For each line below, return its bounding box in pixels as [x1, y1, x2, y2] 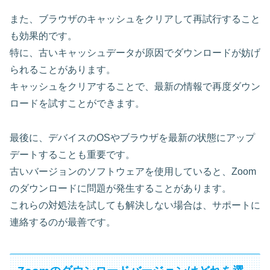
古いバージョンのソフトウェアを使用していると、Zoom [10, 166, 256, 177]
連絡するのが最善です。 [10, 217, 116, 228]
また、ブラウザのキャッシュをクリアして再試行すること [10, 14, 260, 25]
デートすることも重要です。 [10, 149, 135, 160]
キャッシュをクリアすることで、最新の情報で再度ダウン [10, 81, 260, 92]
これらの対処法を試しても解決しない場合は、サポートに [10, 200, 260, 211]
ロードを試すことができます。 [10, 98, 145, 109]
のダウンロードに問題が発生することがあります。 [10, 183, 231, 194]
